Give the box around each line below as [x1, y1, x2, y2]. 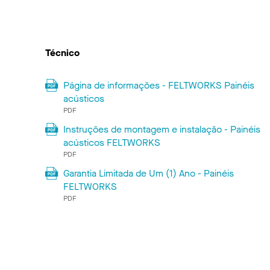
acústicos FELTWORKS [63, 136, 160, 149]
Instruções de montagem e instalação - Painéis [63, 122, 260, 136]
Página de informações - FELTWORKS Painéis [63, 78, 254, 92]
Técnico [45, 46, 80, 59]
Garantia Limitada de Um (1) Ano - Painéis [63, 166, 234, 180]
